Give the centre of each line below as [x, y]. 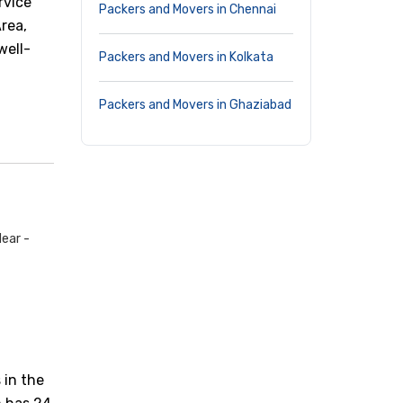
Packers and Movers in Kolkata [186, 57]
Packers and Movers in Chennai [188, 9]
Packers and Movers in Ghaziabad [195, 105]
